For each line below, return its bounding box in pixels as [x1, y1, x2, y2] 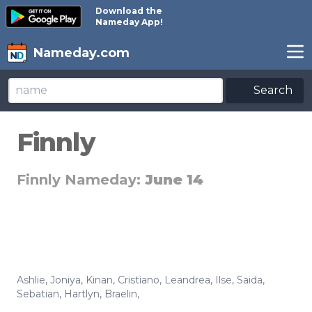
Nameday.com [33, 45, 130, 61]
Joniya [50, 274, 81, 286]
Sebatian [17, 288, 59, 300]
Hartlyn [64, 288, 100, 300]
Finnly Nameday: [17, 171, 145, 188]
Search [251, 84, 292, 97]
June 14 [145, 171, 203, 188]
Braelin [104, 288, 137, 300]
